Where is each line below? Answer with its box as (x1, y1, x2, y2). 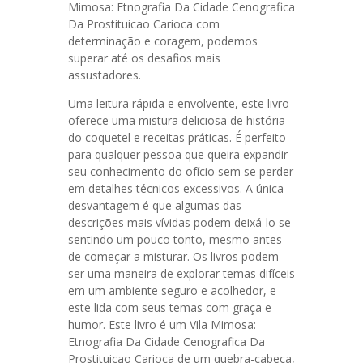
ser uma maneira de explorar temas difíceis (68, 266, 295, 281)
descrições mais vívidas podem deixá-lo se (68, 215, 291, 230)
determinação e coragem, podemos (68, 33, 258, 49)
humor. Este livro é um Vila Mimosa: (68, 317, 256, 332)
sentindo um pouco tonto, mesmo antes (68, 232, 282, 247)
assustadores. (68, 67, 141, 83)
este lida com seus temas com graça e (68, 300, 271, 315)
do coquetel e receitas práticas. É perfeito (68, 130, 286, 145)
